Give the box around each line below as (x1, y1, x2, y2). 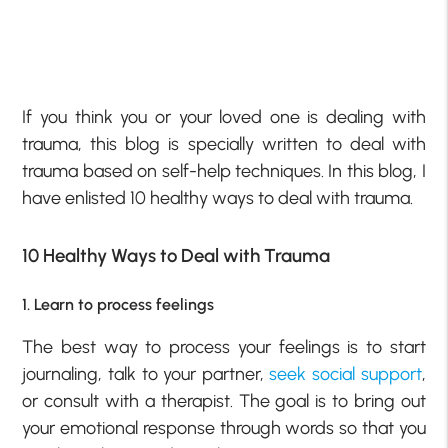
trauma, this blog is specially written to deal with (22, 133, 426, 156)
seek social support (269, 362, 422, 385)
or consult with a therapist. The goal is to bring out (22, 389, 426, 412)
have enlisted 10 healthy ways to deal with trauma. (22, 187, 414, 210)
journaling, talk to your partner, (22, 362, 270, 385)
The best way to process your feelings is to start (22, 335, 426, 358)
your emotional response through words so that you (22, 416, 426, 439)
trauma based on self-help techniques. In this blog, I (22, 160, 426, 183)
